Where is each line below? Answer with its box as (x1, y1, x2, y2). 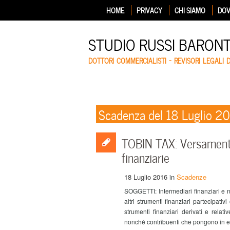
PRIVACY (137, 5, 162, 15)
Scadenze (177, 172, 206, 182)
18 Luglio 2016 (124, 172, 167, 182)
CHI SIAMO (175, 5, 205, 15)
